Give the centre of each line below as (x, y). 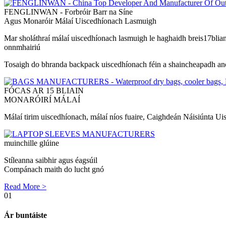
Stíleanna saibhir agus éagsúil (51, 160)
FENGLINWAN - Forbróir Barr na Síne (68, 12)
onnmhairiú (22, 47)
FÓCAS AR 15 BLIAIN (44, 91)
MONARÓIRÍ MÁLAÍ (42, 100)
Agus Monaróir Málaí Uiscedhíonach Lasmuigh (80, 21)
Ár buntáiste (25, 215)
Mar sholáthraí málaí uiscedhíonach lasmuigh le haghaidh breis (104, 38)
